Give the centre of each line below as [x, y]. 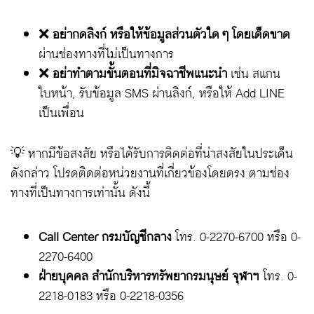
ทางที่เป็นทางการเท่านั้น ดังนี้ [80, 193]
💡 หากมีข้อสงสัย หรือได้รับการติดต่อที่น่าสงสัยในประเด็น [152, 153]
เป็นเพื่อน [61, 113]
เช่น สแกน [254, 74]
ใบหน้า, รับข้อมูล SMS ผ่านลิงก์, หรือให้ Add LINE [162, 93]
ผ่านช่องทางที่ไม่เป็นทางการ [106, 54]
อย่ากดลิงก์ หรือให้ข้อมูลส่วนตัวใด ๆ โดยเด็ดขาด [171, 34]
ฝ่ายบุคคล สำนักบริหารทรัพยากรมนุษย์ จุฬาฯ [149, 276]
